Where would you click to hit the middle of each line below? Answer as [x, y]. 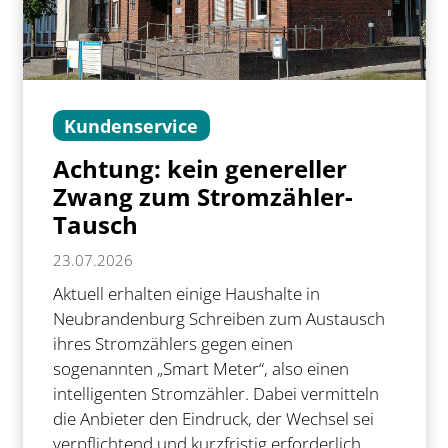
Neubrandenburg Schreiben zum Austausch [218, 319]
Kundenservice [131, 125]
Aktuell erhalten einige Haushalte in [186, 294]
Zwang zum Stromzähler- [202, 197]
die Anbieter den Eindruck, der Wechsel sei [213, 419]
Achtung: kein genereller [199, 169]
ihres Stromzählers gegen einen [172, 344]
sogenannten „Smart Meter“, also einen [200, 369]
